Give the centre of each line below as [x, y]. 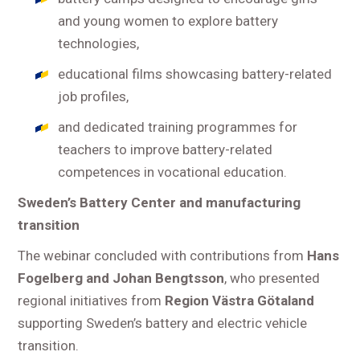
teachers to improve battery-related [166, 150]
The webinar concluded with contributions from [163, 256]
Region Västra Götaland [240, 301]
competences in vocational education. [173, 172]
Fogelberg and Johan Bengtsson [121, 278]
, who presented [272, 278]
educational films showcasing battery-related [195, 74]
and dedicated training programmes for [178, 127]
